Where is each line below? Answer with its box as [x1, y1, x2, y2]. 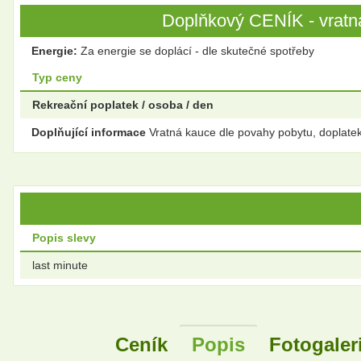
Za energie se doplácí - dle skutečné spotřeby [77, 44, 314, 58]
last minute [32, 259, 88, 272]
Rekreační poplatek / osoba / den [32, 98, 214, 112]
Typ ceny [32, 71, 82, 85]
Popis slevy [32, 231, 96, 245]
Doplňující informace [31, 126, 146, 139]
